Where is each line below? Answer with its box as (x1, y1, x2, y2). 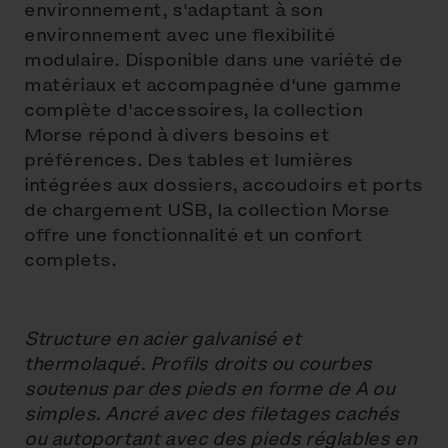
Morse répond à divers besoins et (24, 122, 330, 148)
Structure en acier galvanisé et (24, 326, 301, 352)
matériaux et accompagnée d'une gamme (24, 72, 402, 98)
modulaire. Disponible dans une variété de (24, 47, 403, 73)
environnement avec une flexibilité (24, 22, 336, 48)
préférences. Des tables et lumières (24, 147, 354, 173)
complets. (24, 247, 117, 273)
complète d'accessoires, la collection (24, 97, 363, 123)
